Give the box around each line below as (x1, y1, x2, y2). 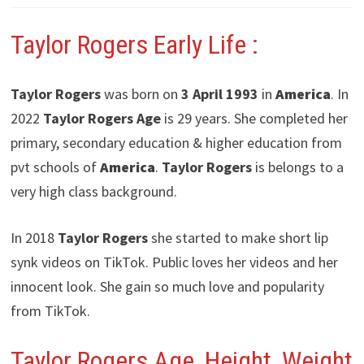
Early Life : (153, 29, 258, 61)
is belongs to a (251, 157, 344, 176)
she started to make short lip (147, 227, 328, 247)
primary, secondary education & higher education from (10, 132, 342, 152)
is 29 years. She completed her (160, 108, 348, 128)
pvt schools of (10, 157, 97, 176)
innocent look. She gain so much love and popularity (10, 276, 324, 296)
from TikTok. (10, 301, 90, 320)
